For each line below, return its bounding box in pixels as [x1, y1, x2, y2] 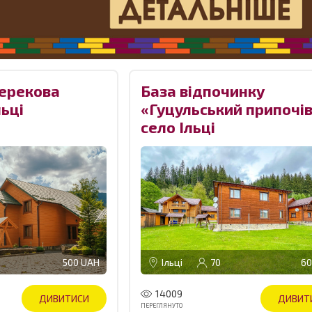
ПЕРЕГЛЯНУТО [140, 301, 182, 309]
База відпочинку [140, 81, 265, 100]
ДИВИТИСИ [38, 292, 89, 305]
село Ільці [140, 118, 215, 136]
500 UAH [62, 256, 100, 268]
